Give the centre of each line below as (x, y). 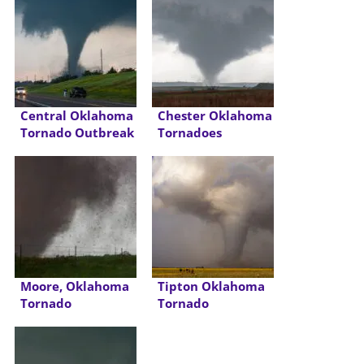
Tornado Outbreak (77, 133)
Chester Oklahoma (214, 116)
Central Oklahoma (76, 116)
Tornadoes (189, 133)
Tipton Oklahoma (211, 287)
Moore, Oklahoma (74, 287)
